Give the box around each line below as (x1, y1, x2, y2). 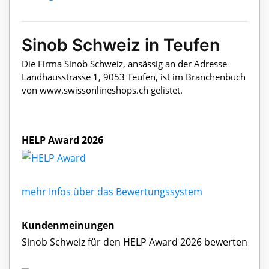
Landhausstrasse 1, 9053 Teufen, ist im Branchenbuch (22, 71, 246, 83)
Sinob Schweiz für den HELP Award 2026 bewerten (22, 235, 247, 249)
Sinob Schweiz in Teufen (22, 35, 220, 56)
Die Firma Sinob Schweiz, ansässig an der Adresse (22, 58, 227, 70)
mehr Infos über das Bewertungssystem (22, 184, 202, 198)
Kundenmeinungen (22, 218, 115, 232)
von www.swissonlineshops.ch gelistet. (22, 84, 183, 97)
